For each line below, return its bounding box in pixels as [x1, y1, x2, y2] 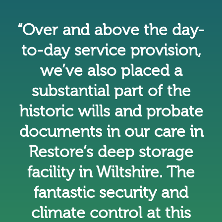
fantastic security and [34, 183, 188, 202]
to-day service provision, [21, 41, 201, 59]
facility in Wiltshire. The [27, 163, 195, 181]
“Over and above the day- [17, 21, 205, 39]
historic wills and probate [19, 102, 203, 120]
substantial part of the [31, 82, 191, 100]
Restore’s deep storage [29, 143, 193, 161]
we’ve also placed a [40, 61, 182, 80]
